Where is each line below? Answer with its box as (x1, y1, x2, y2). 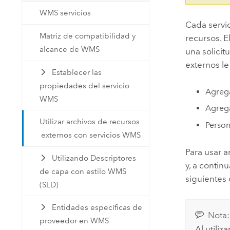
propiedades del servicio (40, 81, 130, 90)
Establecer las (51, 67, 102, 77)
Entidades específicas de (51, 203, 142, 213)
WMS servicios (40, 8, 91, 18)
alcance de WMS (40, 44, 100, 54)
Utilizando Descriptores (51, 153, 136, 163)
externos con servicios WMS (41, 130, 141, 140)
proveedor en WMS (40, 216, 109, 226)
